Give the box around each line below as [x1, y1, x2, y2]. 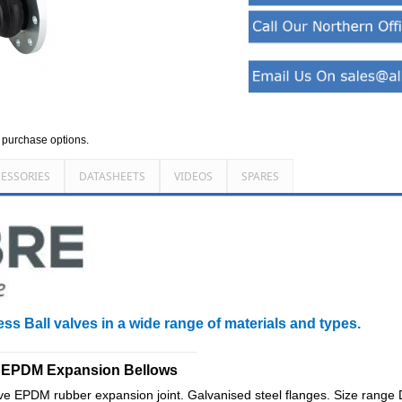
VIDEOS [174, 168, 213, 184]
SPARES [241, 168, 279, 184]
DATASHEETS [79, 168, 145, 184]
